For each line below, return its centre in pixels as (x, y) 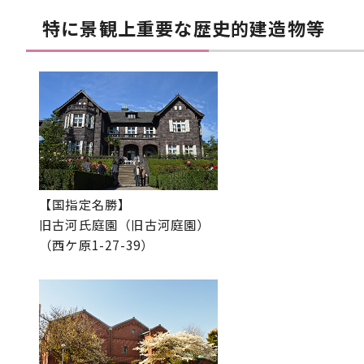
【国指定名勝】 (85, 204)
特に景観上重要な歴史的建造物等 (184, 27)
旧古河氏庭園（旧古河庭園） (125, 224)
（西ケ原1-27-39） (97, 244)
